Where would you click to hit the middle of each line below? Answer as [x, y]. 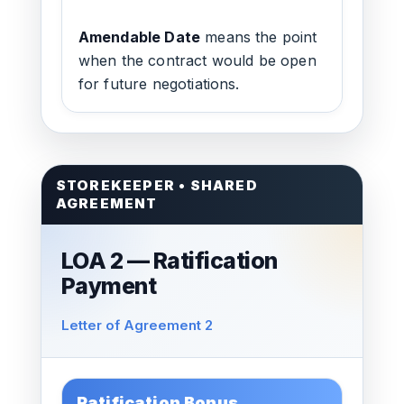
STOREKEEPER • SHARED [156, 185]
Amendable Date [139, 37]
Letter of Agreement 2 [137, 325]
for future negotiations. [159, 84]
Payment [109, 286]
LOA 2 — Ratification [169, 261]
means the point [259, 37]
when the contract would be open [197, 60]
